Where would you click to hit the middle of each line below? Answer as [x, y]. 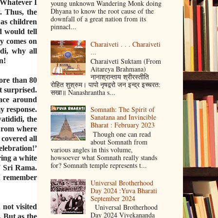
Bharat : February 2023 [123, 125]
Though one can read [121, 134]
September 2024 [113, 198]
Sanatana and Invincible [124, 117]
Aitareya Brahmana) [118, 69]
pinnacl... [63, 27]
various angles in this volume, [91, 150]
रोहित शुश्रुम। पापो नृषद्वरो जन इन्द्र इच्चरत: [105, 84]
